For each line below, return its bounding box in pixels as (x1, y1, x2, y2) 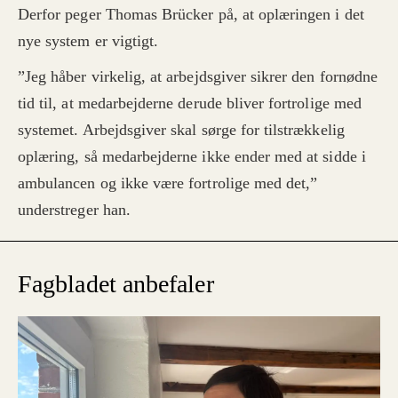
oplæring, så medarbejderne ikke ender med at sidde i (18, 147, 366, 166)
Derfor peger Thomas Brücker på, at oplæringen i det (18, 5, 364, 24)
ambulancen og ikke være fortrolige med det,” (18, 174, 318, 193)
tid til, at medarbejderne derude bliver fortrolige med (18, 94, 362, 113)
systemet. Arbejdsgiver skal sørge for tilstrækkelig (18, 121, 345, 139)
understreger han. (18, 201, 131, 219)
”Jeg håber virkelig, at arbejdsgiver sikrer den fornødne (18, 68, 378, 86)
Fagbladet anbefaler (18, 270, 214, 298)
